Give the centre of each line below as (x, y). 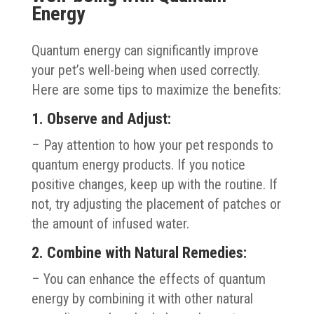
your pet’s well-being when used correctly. (145, 70)
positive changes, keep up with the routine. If (154, 184)
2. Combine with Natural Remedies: (139, 252)
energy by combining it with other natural (142, 298)
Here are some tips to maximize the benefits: (156, 89)
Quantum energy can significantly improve (145, 50)
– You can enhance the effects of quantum (148, 279)
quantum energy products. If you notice (138, 164)
